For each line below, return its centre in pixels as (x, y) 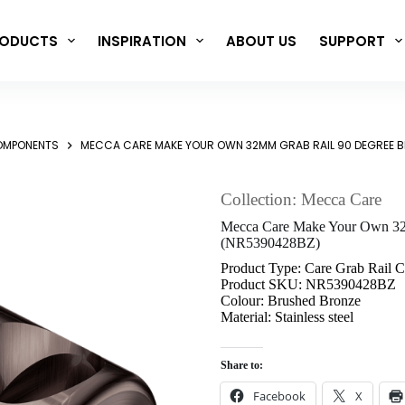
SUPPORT (352, 41)
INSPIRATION (141, 41)
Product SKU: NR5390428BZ (308, 285)
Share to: (242, 366)
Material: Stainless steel (287, 317)
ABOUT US (261, 41)
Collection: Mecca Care (301, 200)
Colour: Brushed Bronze (291, 301)
